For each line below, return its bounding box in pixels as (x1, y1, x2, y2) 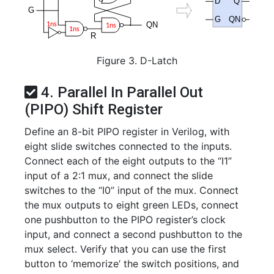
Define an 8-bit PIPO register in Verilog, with (24, 125, 229, 138)
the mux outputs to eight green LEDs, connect (24, 198, 239, 211)
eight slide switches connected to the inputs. (24, 139, 232, 152)
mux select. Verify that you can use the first (24, 242, 226, 255)
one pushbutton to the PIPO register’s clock (24, 213, 226, 226)
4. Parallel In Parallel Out (37, 83, 203, 101)
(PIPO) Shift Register (24, 100, 163, 118)
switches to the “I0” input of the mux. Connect (24, 183, 239, 196)
